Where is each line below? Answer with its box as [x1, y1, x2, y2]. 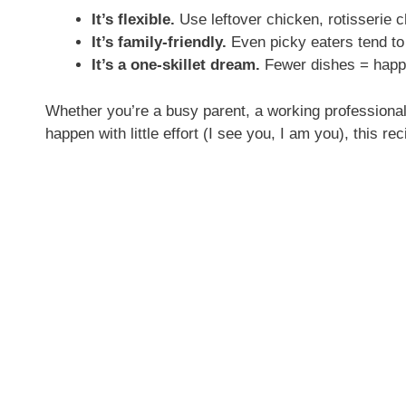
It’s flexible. [92, 11, 175, 29]
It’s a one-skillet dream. [92, 56, 260, 74]
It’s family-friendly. [92, 34, 227, 52]
